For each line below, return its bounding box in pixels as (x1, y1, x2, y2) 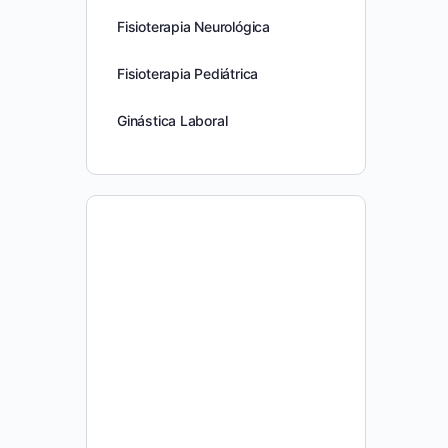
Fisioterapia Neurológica (117, 18, 270, 35)
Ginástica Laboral (117, 112, 228, 129)
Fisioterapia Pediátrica (117, 65, 259, 82)
